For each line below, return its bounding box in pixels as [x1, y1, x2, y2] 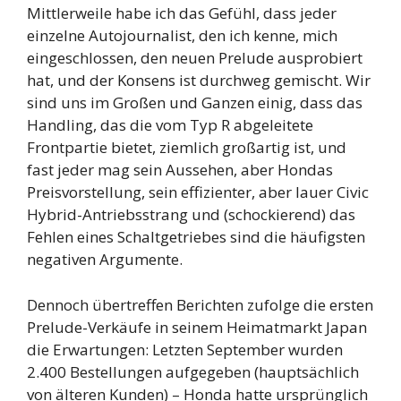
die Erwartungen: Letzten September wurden [27, 338, 343, 360]
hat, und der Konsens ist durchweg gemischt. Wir [27, 70, 371, 91]
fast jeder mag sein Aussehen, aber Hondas [27, 159, 333, 181]
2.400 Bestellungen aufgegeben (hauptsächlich [27, 361, 359, 382]
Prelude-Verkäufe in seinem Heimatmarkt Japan [27, 316, 367, 337]
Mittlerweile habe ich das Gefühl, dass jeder [27, 3, 337, 24]
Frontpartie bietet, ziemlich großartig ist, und [27, 137, 346, 158]
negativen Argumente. [27, 249, 183, 270]
